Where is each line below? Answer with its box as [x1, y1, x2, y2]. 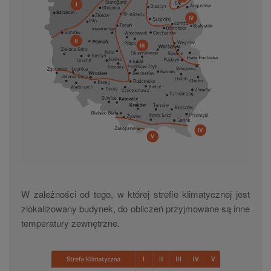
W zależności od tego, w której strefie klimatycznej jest [21, 187, 250, 200]
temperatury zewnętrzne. [21, 216, 120, 229]
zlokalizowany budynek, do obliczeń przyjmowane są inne [21, 201, 250, 215]
